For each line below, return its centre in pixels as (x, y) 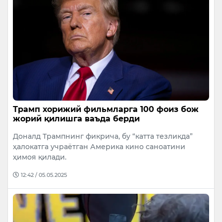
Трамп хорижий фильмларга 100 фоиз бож (106, 109)
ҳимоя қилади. (40, 157)
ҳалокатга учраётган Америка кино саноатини (99, 146)
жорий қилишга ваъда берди (76, 118)
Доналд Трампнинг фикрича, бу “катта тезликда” (103, 136)
